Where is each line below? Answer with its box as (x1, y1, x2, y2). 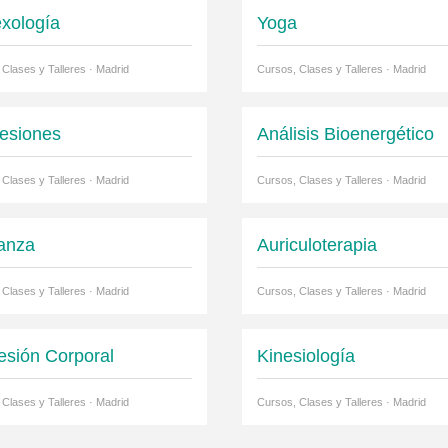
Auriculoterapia (256, 235, 377, 256)
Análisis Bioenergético (256, 124, 434, 145)
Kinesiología (256, 346, 355, 367)
